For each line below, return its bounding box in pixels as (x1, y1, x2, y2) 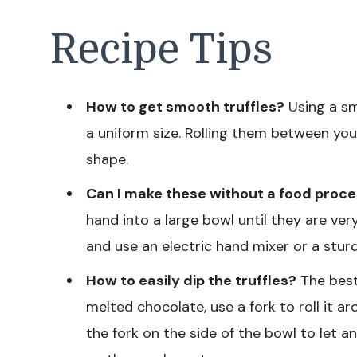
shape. (86, 149, 128, 169)
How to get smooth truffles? (86, 96, 284, 116)
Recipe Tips (50, 26, 273, 73)
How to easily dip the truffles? (86, 270, 296, 290)
